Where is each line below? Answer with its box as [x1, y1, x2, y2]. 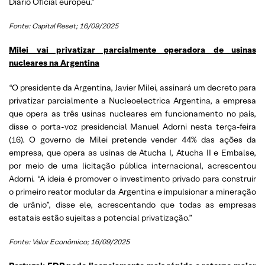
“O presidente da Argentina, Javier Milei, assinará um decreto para [9, 82, 256, 93]
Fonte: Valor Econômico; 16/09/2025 [9, 237, 130, 246]
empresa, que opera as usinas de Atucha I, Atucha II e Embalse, [9, 147, 256, 158]
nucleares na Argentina [9, 57, 99, 68]
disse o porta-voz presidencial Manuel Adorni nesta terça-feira [9, 121, 256, 132]
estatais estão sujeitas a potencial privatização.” [9, 212, 192, 223]
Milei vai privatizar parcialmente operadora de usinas [9, 44, 256, 55]
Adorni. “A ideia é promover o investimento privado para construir [9, 173, 256, 184]
